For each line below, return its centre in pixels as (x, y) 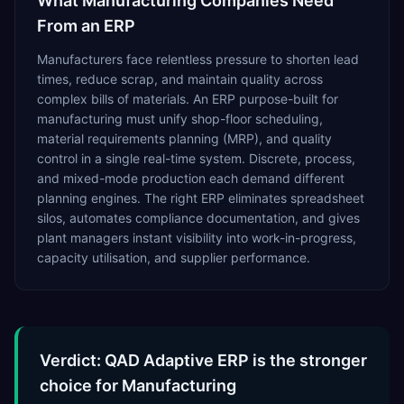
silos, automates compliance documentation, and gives (198, 218)
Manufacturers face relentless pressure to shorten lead (198, 59)
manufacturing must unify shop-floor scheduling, (180, 119)
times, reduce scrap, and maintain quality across (180, 79)
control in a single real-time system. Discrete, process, (196, 158)
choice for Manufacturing (138, 386)
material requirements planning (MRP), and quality (184, 138)
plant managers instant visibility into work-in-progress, (197, 238)
